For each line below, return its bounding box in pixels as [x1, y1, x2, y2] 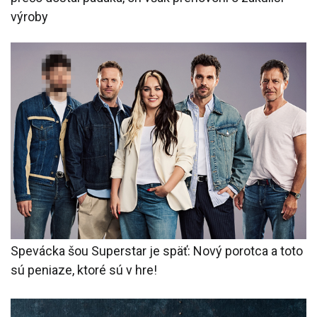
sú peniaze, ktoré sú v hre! [11, 262, 157, 277]
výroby [11, 9, 48, 25]
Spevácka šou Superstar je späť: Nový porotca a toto [11, 243, 303, 258]
